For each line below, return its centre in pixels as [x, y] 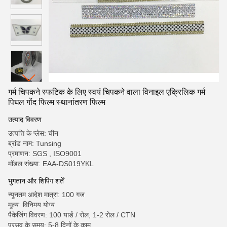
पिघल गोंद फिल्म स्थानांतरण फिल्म [57, 102]
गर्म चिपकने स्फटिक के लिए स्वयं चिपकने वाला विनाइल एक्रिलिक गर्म [107, 92]
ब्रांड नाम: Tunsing [35, 143]
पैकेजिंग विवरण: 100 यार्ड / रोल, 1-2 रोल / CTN [72, 215]
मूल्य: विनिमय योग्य [31, 205]
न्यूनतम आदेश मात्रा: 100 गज [46, 195]
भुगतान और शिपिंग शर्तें [36, 181]
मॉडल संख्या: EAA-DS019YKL [51, 164]
